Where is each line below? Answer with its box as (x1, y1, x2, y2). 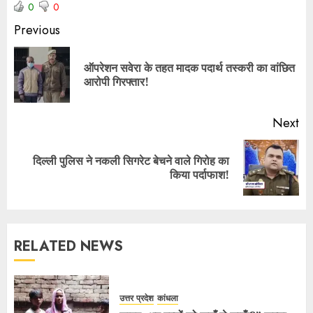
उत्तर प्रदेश (119, 292, 154, 305)
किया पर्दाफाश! (170, 166, 229, 182)
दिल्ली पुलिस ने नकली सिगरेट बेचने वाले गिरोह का (33, 152, 229, 168)
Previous (14, 20, 60, 39)
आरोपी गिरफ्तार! (84, 73, 149, 89)
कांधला (157, 292, 178, 305)
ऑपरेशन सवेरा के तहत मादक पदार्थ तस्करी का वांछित (84, 59, 295, 75)
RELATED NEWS (14, 235, 123, 256)
